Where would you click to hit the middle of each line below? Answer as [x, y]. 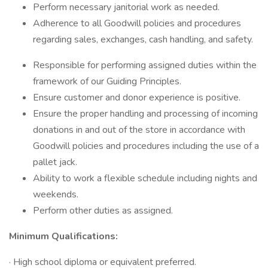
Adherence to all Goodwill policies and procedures [137, 23]
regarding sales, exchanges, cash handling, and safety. [143, 39]
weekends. [56, 194]
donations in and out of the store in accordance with [139, 130]
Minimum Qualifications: [63, 236]
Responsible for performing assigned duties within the [145, 65]
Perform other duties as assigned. [103, 211]
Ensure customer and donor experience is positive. [137, 98]
